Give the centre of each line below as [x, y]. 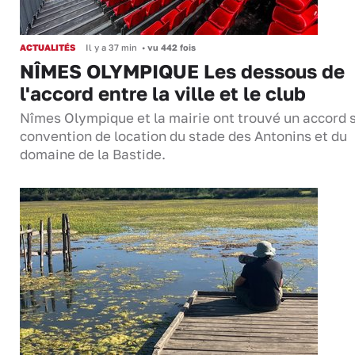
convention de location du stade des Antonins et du [183, 137]
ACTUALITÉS [48, 48]
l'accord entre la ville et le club [163, 94]
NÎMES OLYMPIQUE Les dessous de [182, 71]
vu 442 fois [170, 48]
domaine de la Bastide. [93, 155]
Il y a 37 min [111, 48]
